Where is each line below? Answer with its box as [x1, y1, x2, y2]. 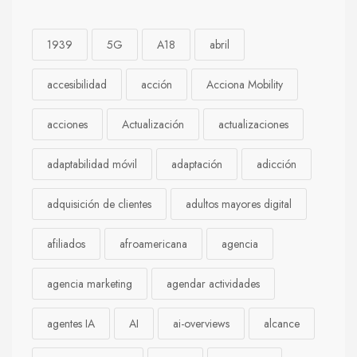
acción [141, 76, 172, 92]
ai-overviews [173, 316, 229, 331]
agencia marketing [47, 276, 132, 292]
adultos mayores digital [186, 196, 292, 212]
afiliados [47, 236, 85, 252]
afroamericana [120, 236, 187, 252]
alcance [264, 316, 300, 331]
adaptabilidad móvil [47, 156, 137, 172]
